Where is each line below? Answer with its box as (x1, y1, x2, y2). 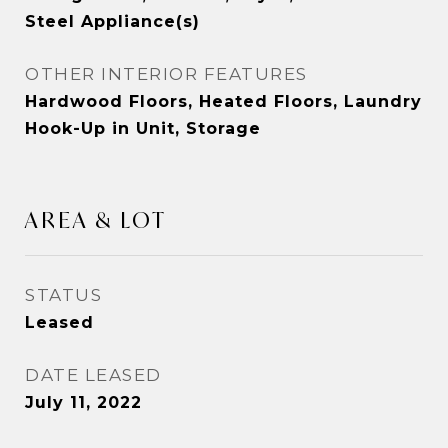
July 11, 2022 (25, 393, 142, 412)
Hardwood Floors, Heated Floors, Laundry (25, 92, 422, 111)
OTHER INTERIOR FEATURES (25, 64, 308, 84)
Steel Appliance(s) (25, 12, 200, 31)
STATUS (25, 285, 102, 305)
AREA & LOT (25, 206, 167, 234)
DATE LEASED (25, 365, 162, 385)
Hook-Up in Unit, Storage (25, 119, 261, 138)
